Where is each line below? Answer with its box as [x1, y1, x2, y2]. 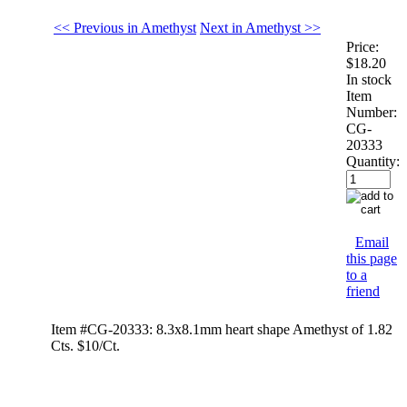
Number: [346, 104, 397, 120]
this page [346, 250, 397, 266]
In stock [346, 71, 392, 87]
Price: [346, 38, 379, 55]
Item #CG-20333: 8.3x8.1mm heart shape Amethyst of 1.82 [51, 321, 392, 337]
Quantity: [346, 153, 400, 169]
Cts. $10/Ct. [51, 337, 120, 353]
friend [346, 283, 380, 299]
